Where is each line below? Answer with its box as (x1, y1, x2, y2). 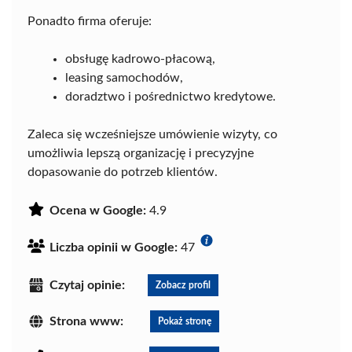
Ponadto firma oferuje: (27, 15, 152, 27)
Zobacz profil (156, 280, 211, 290)
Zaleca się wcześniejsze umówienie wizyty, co (27, 128, 277, 141)
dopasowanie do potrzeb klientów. (27, 166, 218, 178)
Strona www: (49, 314, 123, 328)
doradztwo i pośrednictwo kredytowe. (65, 90, 276, 103)
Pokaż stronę (158, 316, 211, 326)
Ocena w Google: (49, 204, 146, 217)
